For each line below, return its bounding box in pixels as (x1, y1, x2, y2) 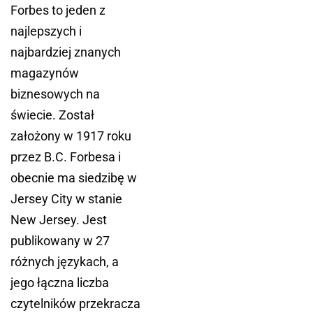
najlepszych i (10, 24, 82, 38)
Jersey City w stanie (10, 191, 122, 206)
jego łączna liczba (10, 275, 109, 290)
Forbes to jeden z (10, 3, 105, 17)
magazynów (10, 66, 79, 80)
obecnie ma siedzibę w (10, 170, 137, 185)
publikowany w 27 (10, 233, 110, 248)
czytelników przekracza (10, 296, 140, 311)
